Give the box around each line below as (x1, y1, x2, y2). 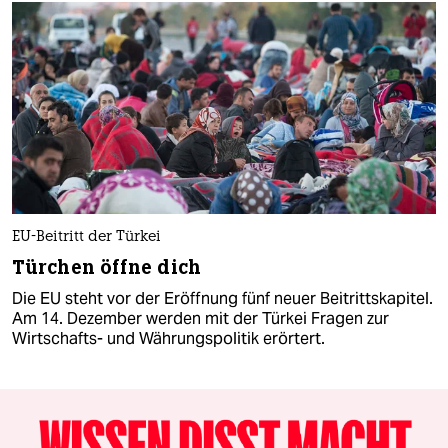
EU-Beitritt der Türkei (12, 229, 161, 245)
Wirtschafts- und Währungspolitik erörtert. (12, 327, 325, 349)
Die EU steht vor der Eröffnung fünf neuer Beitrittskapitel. (12, 287, 433, 309)
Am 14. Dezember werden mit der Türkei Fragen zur (12, 307, 389, 329)
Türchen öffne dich (12, 254, 201, 280)
